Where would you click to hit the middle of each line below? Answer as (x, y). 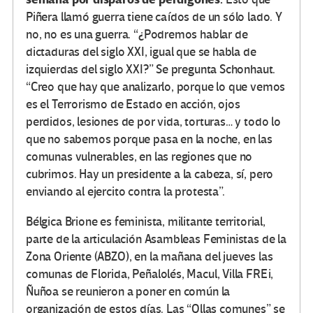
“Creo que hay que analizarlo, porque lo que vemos (156, 87)
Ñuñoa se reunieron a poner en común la (128, 292)
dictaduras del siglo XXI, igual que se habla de (141, 52)
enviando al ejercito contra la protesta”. (125, 192)
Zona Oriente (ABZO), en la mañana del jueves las (150, 257)
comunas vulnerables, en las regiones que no (139, 157)
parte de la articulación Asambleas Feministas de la (156, 240)
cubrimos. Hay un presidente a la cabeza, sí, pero (150, 175)
